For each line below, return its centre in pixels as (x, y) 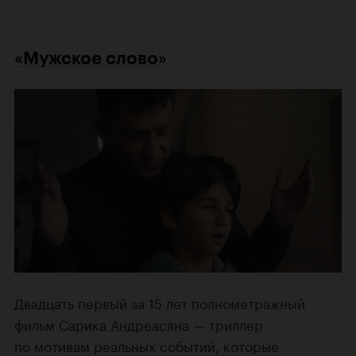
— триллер (226, 324)
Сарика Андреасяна (124, 324)
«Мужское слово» (91, 58)
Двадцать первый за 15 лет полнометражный (160, 302)
